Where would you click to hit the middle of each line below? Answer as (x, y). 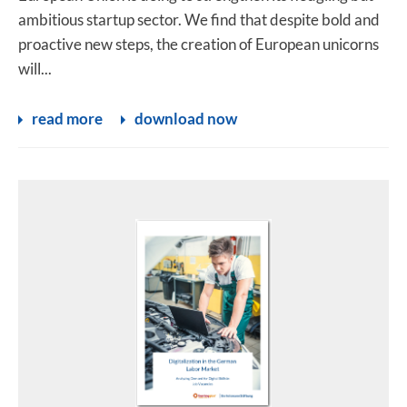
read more (67, 119)
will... (35, 69)
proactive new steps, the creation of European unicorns (199, 44)
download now (186, 119)
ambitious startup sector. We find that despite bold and (199, 20)
